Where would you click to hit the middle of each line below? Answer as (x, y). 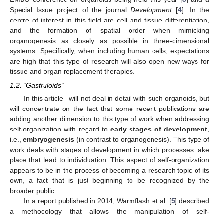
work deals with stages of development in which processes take (109, 150)
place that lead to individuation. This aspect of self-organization (109, 160)
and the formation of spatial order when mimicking (109, 30)
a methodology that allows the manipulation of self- (109, 211)
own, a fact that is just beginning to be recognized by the (109, 181)
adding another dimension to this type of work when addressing (109, 119)
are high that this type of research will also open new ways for (109, 61)
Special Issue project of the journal (70, 10)
